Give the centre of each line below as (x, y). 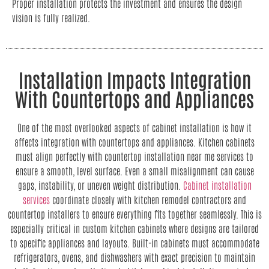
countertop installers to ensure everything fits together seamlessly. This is (134, 214)
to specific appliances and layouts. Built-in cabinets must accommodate (134, 243)
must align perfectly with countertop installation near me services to (134, 156)
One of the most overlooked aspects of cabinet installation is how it (134, 128)
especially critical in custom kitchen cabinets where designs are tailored (134, 228)
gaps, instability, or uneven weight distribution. (100, 185)
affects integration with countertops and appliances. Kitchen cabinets (134, 142)
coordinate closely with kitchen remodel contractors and (148, 200)
